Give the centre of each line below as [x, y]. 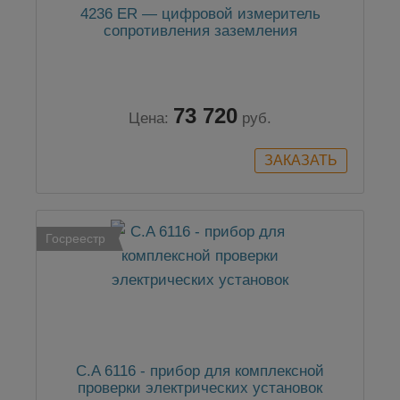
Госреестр [75, 239]
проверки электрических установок [200, 388]
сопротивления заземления [200, 31]
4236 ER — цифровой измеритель [200, 14]
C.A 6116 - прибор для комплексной [200, 371]
